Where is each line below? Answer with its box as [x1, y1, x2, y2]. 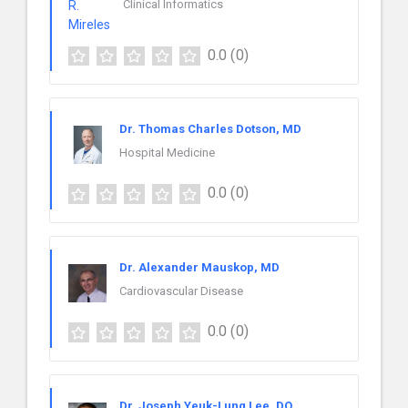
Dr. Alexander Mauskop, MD [119, 260, 280, 275]
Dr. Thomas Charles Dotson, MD [119, 122, 301, 137]
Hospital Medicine [119, 146, 215, 160]
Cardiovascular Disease [119, 284, 243, 299]
